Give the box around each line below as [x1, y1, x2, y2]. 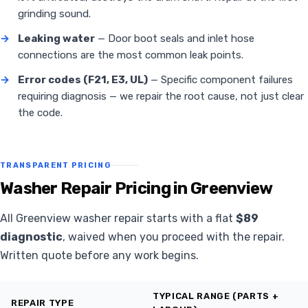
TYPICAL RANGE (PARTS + [153, 291, 279, 302]
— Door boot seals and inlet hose [95, 32, 254, 45]
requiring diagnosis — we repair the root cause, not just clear [18, 90, 304, 103]
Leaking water [18, 32, 95, 45]
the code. [18, 107, 63, 120]
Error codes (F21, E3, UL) [18, 74, 148, 87]
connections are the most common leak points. [18, 49, 243, 62]
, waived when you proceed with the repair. [63, 230, 285, 244]
